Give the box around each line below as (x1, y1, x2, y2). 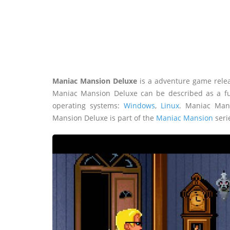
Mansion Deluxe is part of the (52, 113, 156, 123)
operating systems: (52, 101, 124, 110)
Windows (123, 101, 155, 110)
